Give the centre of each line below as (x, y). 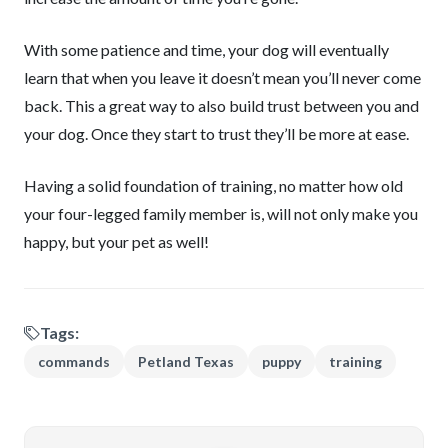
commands (74, 361)
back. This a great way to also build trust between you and (221, 105)
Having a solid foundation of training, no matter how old (213, 185)
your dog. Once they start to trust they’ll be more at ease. (216, 133)
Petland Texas (186, 361)
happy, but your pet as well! (116, 241)
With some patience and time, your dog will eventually (206, 49)
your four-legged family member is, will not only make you (221, 213)
